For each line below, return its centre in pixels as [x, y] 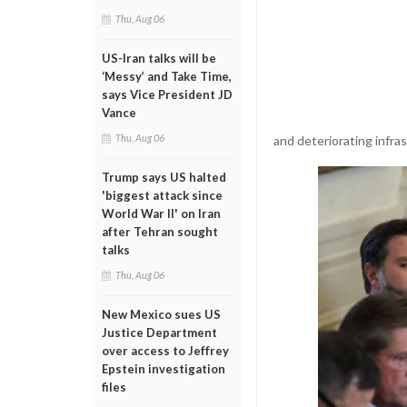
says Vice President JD [167, 94]
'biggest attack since [162, 195]
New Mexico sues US [161, 314]
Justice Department [159, 333]
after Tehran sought [160, 232]
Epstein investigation [164, 369]
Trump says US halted [164, 177]
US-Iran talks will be [159, 58]
